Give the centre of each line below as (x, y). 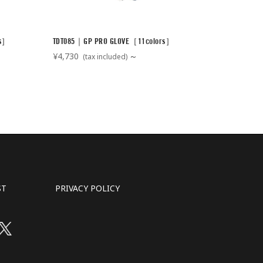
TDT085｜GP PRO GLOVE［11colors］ (113, 41)
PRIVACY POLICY (87, 188)
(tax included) (105, 56)
